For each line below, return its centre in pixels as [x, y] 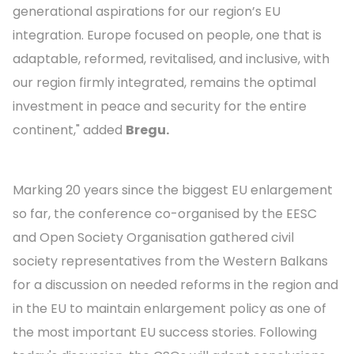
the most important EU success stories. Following [165, 333]
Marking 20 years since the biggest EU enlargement [173, 190]
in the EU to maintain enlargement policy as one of [169, 309]
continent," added [69, 130]
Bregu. [147, 130]
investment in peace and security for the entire [160, 107]
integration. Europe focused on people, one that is [167, 36]
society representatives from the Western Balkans [170, 262]
